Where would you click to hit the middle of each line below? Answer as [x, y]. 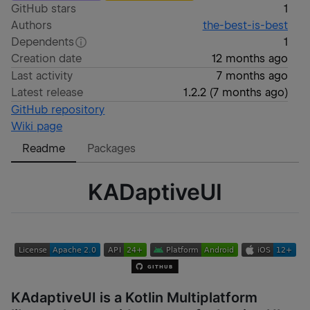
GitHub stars [44, 9]
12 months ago [249, 58]
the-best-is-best [245, 25]
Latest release [47, 92]
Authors [32, 25]
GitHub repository [58, 110]
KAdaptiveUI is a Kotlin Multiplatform [134, 297]
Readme [44, 148]
